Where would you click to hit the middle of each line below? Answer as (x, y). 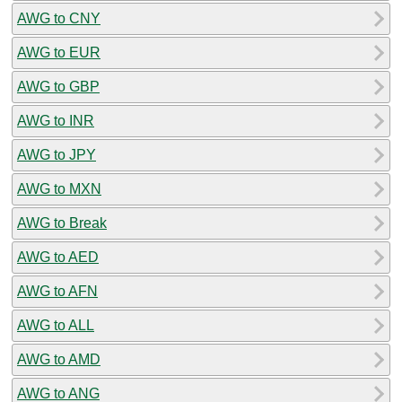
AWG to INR (56, 120)
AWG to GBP (58, 86)
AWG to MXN (59, 188)
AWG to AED (58, 257)
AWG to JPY (57, 154)
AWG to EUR (59, 52)
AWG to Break (62, 223)
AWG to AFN (57, 291)
